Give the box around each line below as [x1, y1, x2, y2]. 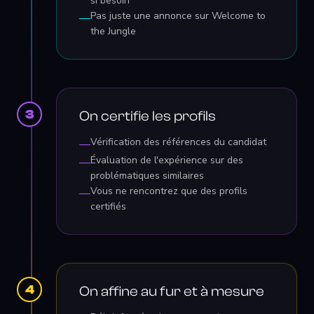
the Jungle [90, 25, 136, 38]
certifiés [90, 200, 126, 213]
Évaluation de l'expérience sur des [90, 153, 243, 167]
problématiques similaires [90, 169, 204, 182]
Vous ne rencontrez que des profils [90, 184, 247, 198]
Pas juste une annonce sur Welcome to [90, 9, 266, 22]
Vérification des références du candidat [90, 135, 266, 149]
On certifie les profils [79, 108, 216, 124]
